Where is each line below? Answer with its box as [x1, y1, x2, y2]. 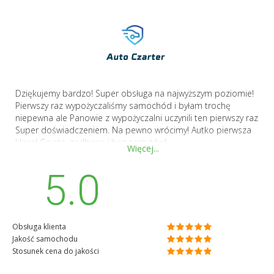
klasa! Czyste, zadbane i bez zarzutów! [15, 136, 166, 149]
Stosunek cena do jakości [12, 245, 99, 256]
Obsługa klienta [12, 221, 66, 232]
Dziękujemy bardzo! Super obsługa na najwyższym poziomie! [15, 87, 254, 100]
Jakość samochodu [12, 233, 78, 244]
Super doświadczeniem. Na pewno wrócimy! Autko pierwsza [15, 124, 251, 136]
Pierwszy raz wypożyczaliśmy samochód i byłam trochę [15, 100, 231, 112]
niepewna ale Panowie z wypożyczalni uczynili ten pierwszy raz [15, 112, 258, 124]
